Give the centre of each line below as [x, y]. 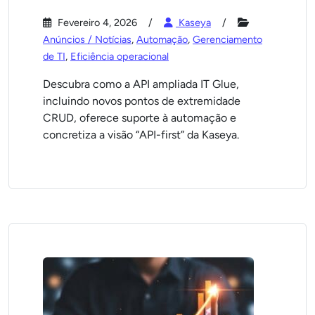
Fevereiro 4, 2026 [96, 22]
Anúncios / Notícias [87, 39]
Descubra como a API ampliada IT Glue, [141, 84]
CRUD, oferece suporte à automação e [140, 118]
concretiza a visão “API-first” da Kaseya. [141, 135]
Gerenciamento [227, 39]
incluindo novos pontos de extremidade [142, 101]
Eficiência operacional [120, 56]
